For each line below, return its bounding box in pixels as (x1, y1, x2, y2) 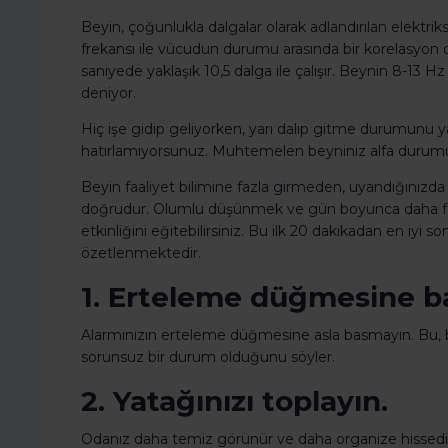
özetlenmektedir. (81, 244, 201, 263)
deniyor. (81, 84, 136, 103)
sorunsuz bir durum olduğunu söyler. (81, 348, 335, 367)
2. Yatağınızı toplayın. (81, 384, 388, 419)
